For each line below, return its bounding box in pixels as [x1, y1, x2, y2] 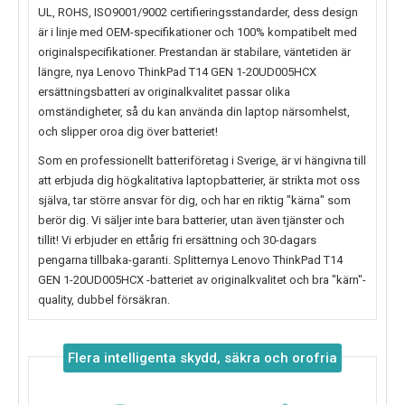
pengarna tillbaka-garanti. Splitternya [38, 253, 231, 268]
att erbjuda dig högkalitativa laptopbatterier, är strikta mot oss [38, 174, 360, 188]
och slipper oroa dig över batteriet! [38, 125, 218, 139]
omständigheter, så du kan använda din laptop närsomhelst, [38, 105, 350, 119]
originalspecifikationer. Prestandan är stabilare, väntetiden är [38, 45, 351, 60]
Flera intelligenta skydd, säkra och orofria [67, 350, 337, 367]
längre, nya [38, 65, 97, 80]
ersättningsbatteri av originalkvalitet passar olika [38, 85, 290, 99]
